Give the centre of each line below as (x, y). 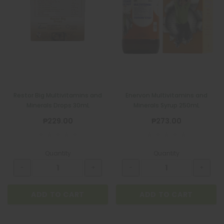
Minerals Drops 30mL (58, 105)
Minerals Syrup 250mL (166, 105)
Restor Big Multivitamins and (58, 95)
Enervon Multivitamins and (166, 95)
